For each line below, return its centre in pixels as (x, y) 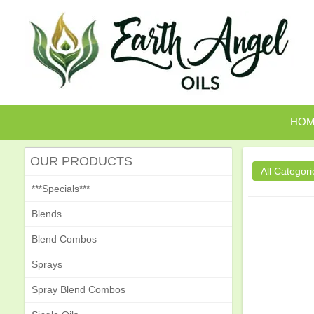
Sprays (47, 264)
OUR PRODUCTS (82, 161)
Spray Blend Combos (79, 289)
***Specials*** (61, 189)
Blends (47, 214)
